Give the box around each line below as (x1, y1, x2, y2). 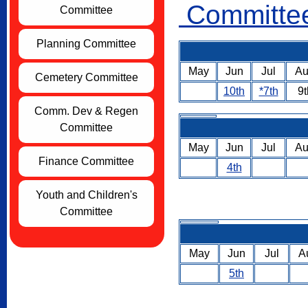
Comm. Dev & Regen (34, 105, 138, 117)
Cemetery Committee (34, 71, 138, 83)
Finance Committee (38, 155, 134, 167)
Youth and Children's (35, 189, 137, 201)
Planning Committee (36, 38, 136, 49)
